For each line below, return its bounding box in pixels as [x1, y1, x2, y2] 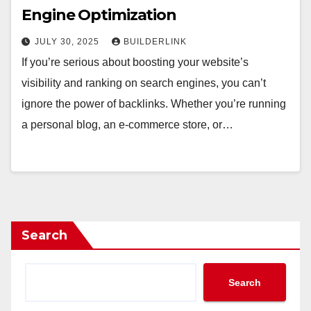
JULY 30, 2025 [35, 37, 102, 47]
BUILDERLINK [124, 37, 187, 47]
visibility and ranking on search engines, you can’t [22, 77, 266, 89]
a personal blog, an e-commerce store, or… [22, 119, 233, 131]
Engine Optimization [22, 6, 177, 24]
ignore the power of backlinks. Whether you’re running [22, 98, 286, 110]
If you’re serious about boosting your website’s [22, 56, 249, 68]
